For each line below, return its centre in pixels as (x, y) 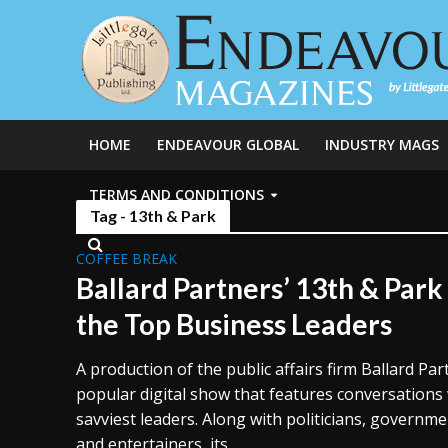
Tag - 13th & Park (152, 215)
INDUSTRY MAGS (381, 144)
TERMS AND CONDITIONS (176, 194)
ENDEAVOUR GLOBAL (227, 144)
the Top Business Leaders (233, 324)
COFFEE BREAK (126, 258)
